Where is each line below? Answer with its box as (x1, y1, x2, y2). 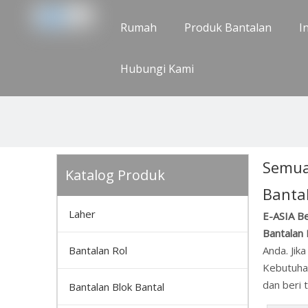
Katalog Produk (65, 166, 165, 184)
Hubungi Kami (120, 61, 195, 76)
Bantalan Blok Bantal (69, 280, 164, 294)
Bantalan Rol (69, 243, 127, 257)
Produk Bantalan (184, 20, 272, 35)
